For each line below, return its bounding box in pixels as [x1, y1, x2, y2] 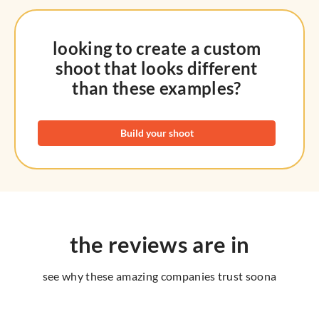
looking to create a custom [52, 38, 261, 58]
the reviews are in [69, 230, 250, 258]
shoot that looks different [56, 58, 258, 78]
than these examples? [72, 78, 241, 98]
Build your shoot [120, 127, 194, 140]
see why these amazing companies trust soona [42, 269, 277, 283]
